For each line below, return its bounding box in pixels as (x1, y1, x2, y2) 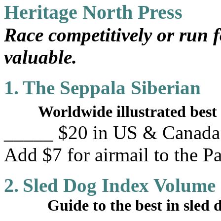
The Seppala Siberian (23, 77, 201, 98)
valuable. (4, 46, 77, 68)
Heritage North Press (4, 1, 183, 23)
